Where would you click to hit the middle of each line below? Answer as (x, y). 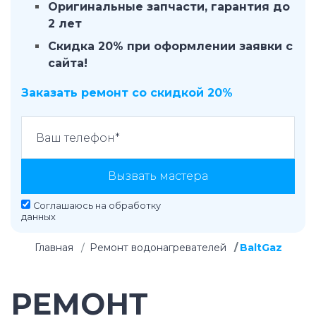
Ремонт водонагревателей (158, 248)
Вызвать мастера (158, 176)
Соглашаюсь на (71, 206)
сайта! (68, 63)
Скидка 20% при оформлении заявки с (170, 46)
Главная (54, 248)
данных (38, 217)
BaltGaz (261, 248)
